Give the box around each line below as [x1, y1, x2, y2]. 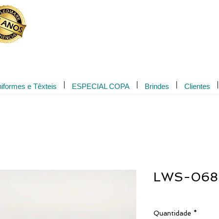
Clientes [184, 82, 210, 90]
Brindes [145, 82, 169, 90]
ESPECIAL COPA [72, 82, 130, 90]
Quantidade [153, 209, 191, 217]
